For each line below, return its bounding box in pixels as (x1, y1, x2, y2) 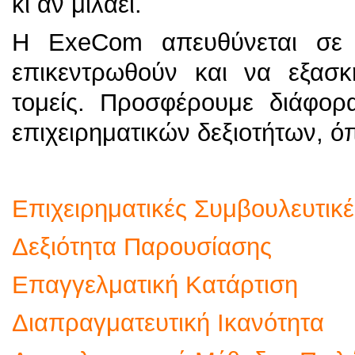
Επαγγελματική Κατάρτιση (12, 271, 298, 299)
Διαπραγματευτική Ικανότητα (12, 309, 324, 337)
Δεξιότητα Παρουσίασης (12, 233, 272, 261)
